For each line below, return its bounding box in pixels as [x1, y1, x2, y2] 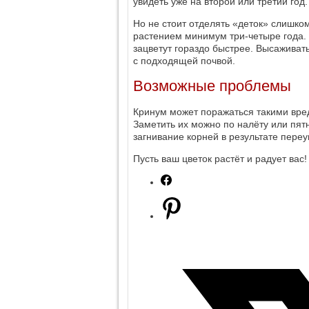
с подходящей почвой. [133, 54, 235, 66]
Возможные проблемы [133, 77, 291, 94]
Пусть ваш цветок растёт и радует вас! [133, 153, 307, 165]
